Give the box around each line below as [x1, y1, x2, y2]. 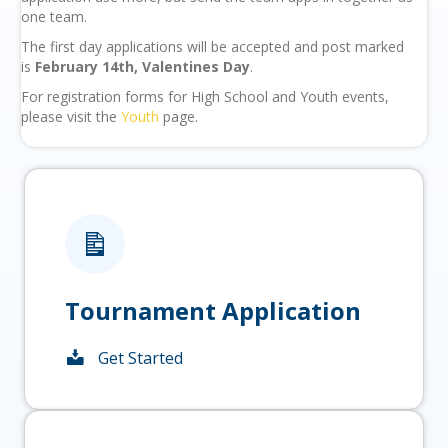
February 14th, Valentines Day [35, 56, 250, 76]
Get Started [97, 347, 183, 370]
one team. [21, 6, 87, 26]
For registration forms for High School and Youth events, [21, 86, 389, 106]
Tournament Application [65, 293, 361, 327]
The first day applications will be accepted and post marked [21, 36, 404, 56]
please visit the [21, 106, 121, 126]
